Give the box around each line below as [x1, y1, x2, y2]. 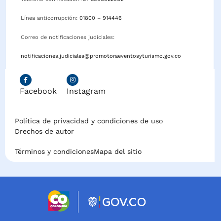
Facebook [20, 86, 57, 96]
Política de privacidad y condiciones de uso [15, 117, 163, 125]
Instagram [67, 86, 106, 96]
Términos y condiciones [15, 147, 94, 156]
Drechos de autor [15, 127, 74, 136]
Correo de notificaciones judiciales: [21, 34, 116, 40]
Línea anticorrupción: [21, 15, 79, 22]
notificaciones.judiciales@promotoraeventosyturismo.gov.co [21, 53, 181, 60]
